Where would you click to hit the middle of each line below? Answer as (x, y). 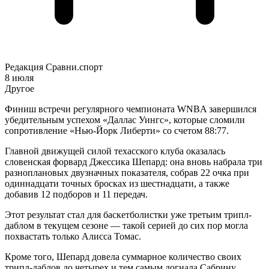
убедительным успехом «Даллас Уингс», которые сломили (125, 120)
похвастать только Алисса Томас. (73, 237)
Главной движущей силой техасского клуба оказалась (115, 151)
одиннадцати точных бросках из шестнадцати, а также (117, 184)
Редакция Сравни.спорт (54, 67)
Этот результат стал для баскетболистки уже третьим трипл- (128, 215)
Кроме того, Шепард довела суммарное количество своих (123, 257)
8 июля (19, 78)
